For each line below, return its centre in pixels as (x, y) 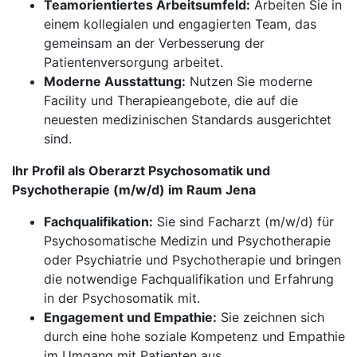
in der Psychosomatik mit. (122, 298)
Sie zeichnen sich (271, 317)
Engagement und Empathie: (130, 317)
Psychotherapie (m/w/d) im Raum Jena (134, 190)
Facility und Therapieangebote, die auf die (171, 100)
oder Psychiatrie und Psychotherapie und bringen (192, 260)
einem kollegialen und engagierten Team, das (180, 24)
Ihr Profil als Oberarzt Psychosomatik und (141, 171)
